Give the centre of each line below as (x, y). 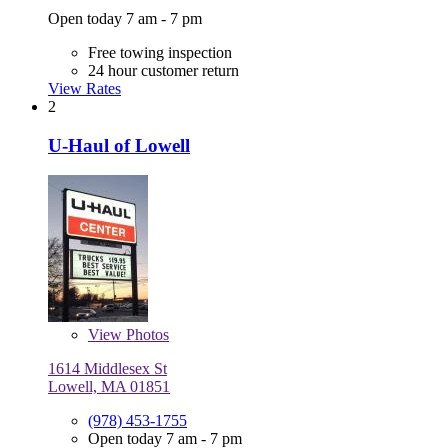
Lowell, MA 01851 (109, 387)
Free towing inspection (160, 53)
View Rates (84, 89)
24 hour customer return (163, 71)
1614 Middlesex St (107, 369)
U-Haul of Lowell (119, 145)
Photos (145, 335)
